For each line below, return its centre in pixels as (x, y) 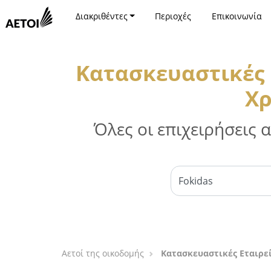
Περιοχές (173, 16)
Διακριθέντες (101, 16)
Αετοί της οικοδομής (103, 253)
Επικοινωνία (237, 16)
